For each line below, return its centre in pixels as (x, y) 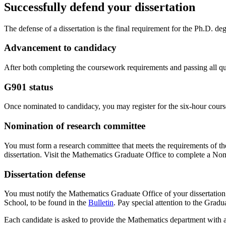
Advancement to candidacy (60, 48)
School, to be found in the (46, 203)
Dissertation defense (45, 174)
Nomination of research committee (75, 126)
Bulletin (101, 203)
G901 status (29, 87)
